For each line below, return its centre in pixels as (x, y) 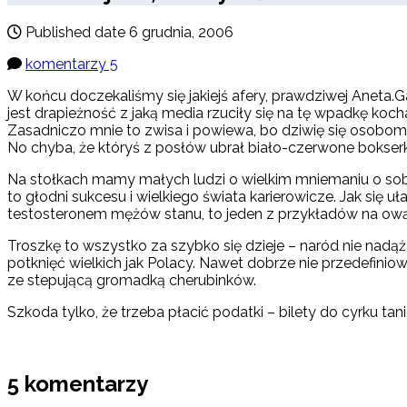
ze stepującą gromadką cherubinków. (132, 281)
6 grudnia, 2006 (181, 33)
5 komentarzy (78, 384)
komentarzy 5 (72, 65)
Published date (75, 33)
